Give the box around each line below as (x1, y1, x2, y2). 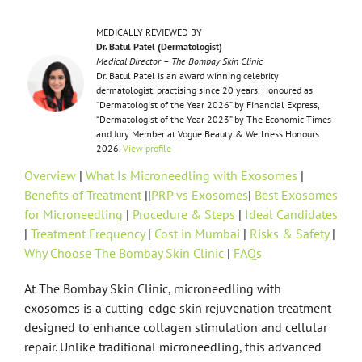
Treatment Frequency (30, 225, 145, 242)
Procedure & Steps (132, 205, 235, 222)
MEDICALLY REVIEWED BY (95, 25, 202, 38)
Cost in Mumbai (154, 225, 240, 242)
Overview (23, 166, 76, 183)
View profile (122, 141, 171, 154)
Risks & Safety (249, 225, 329, 242)
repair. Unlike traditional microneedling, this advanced (23, 338, 322, 355)
